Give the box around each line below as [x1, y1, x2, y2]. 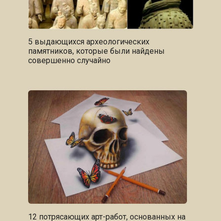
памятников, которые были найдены [28, 46, 165, 56]
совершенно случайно [28, 55, 110, 65]
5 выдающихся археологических [28, 37, 149, 46]
